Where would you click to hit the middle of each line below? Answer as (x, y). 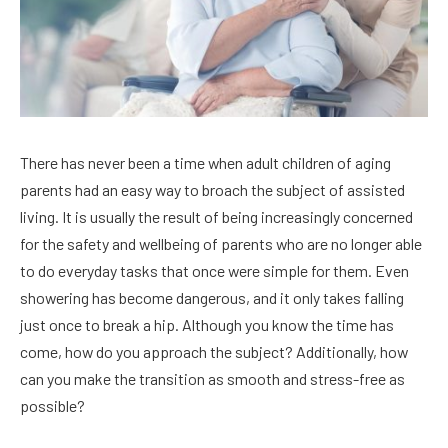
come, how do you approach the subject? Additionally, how (214, 351)
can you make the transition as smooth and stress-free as (212, 378)
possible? (52, 405)
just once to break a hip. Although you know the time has (207, 324)
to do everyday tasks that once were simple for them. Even (214, 270)
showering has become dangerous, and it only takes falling (212, 297)
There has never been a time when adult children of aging (205, 162)
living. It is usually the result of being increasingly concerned (216, 216)
